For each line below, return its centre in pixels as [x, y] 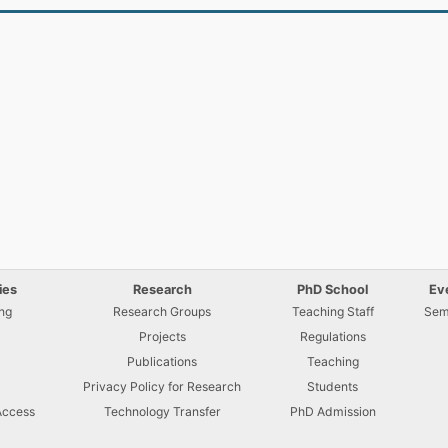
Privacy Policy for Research [162, 386]
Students [333, 386]
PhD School [333, 289]
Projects [162, 336]
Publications [162, 361]
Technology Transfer [162, 411]
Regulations [332, 336]
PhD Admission [332, 411]
